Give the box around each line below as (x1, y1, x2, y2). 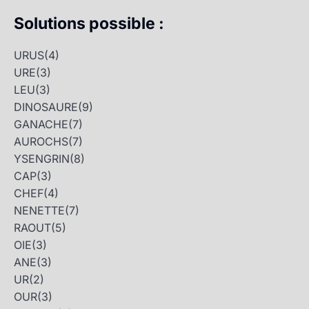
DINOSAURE (14, 100, 78, 114)
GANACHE (14, 117, 68, 132)
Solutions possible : (14, 14, 168, 34)
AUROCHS (14, 134, 68, 149)
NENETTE (14, 203, 65, 218)
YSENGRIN (14, 152, 70, 166)
